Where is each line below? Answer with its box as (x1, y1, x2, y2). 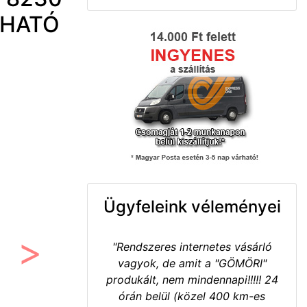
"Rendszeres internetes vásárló (112, 240, 272, 254)
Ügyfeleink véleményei (103, 197, 281, 217)
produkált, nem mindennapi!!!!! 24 (106, 273, 278, 286)
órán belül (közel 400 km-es (119, 289, 265, 303)
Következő (29, 258, 85, 273)
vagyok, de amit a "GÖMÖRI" (117, 256, 267, 270)
